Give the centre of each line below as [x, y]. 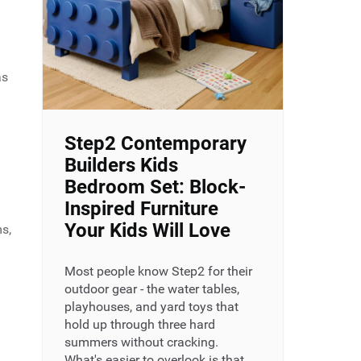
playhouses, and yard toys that [151, 307]
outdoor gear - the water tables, [151, 289]
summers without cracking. [141, 342]
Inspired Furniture [141, 209]
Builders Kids [121, 166]
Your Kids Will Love [147, 231]
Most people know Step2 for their [158, 272]
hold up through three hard [139, 325]
